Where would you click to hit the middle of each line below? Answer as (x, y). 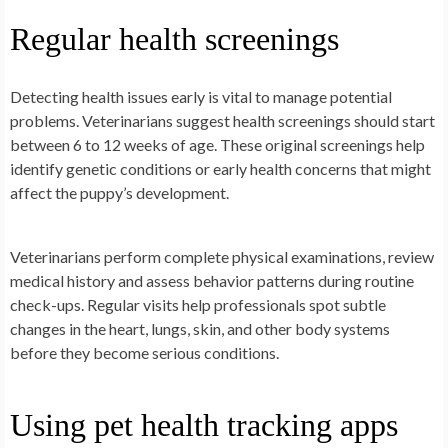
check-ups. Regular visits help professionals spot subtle (198, 305)
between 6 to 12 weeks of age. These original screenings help (217, 145)
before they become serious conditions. (144, 353)
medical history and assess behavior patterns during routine (212, 281)
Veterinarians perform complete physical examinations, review (222, 257)
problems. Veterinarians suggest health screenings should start (222, 121)
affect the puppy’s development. (119, 193)
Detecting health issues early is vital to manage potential (201, 97)
